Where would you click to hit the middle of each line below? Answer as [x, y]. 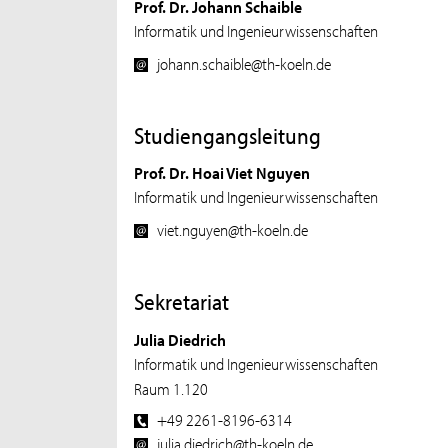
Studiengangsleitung [228, 135]
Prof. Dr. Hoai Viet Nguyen [222, 172]
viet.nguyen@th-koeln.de [233, 228]
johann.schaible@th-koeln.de [244, 62]
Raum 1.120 [171, 387]
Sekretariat [182, 302]
